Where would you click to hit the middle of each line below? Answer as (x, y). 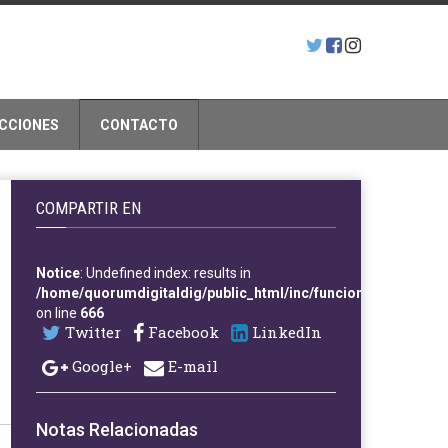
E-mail (191, 366)
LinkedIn (285, 332)
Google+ (100, 366)
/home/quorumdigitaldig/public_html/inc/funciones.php (222, 293)
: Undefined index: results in (165, 273)
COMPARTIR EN (88, 208)
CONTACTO (139, 125)
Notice (58, 273)
